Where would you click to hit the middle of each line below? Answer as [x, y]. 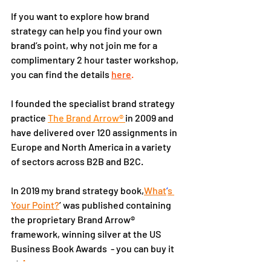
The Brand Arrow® [87, 117]
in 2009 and [150, 117]
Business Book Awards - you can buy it [93, 248]
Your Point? [35, 204]
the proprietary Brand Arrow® [74, 219]
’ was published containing [116, 204]
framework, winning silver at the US [87, 233]
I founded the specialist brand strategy [94, 103]
